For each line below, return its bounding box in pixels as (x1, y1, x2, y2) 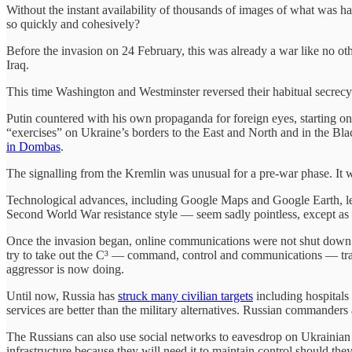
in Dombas (6, 139, 60, 153)
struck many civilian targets (118, 288, 253, 302)
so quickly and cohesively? (6, 16, 140, 31)
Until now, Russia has (6, 288, 118, 302)
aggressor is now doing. (6, 262, 127, 276)
